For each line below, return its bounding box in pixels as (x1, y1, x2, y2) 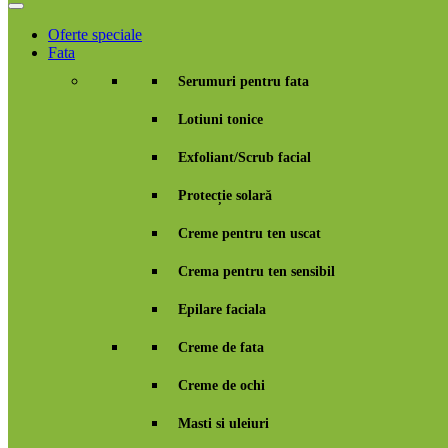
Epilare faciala (178, 302, 266, 317)
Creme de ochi (178, 378, 265, 393)
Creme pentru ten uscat (178, 226, 321, 241)
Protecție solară (178, 188, 272, 203)
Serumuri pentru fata (178, 74, 309, 89)
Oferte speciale (48, 26, 142, 43)
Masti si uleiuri (178, 416, 269, 431)
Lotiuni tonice (178, 112, 263, 127)
